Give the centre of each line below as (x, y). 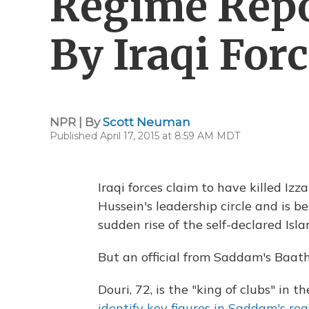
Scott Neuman (147, 122)
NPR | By (76, 122)
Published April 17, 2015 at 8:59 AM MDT (145, 136)
